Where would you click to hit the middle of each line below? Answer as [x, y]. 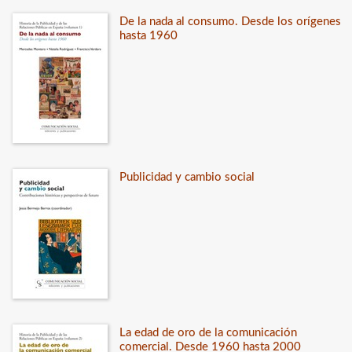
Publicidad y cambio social [187, 177]
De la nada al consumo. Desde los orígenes [230, 22]
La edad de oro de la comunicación [208, 333]
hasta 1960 [148, 36]
